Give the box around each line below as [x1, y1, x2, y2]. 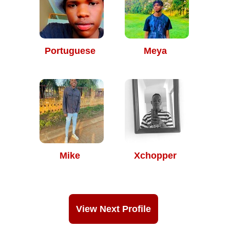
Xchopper [133, 150, 177, 161]
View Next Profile [76, 204, 151, 214]
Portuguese [44, 46, 95, 56]
